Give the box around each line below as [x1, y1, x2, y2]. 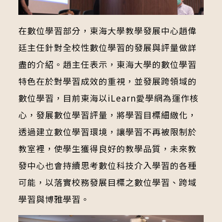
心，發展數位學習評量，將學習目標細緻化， [18, 109, 197, 121]
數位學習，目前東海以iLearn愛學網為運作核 [18, 92, 199, 105]
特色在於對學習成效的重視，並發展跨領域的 [18, 75, 197, 88]
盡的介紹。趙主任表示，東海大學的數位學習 [18, 58, 197, 71]
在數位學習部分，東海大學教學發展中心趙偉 [18, 24, 197, 37]
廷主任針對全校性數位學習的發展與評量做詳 [18, 41, 197, 54]
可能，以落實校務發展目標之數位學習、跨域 [18, 176, 197, 189]
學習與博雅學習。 [18, 193, 90, 206]
